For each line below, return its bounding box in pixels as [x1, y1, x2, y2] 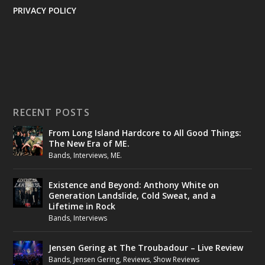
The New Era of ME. [49, 138, 130, 149]
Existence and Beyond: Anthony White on [49, 179, 219, 190]
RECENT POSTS [13, 106, 90, 119]
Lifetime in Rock [49, 201, 116, 212]
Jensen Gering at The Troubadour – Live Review [49, 242, 244, 253]
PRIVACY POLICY [13, 5, 77, 16]
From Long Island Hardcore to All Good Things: [49, 127, 242, 138]
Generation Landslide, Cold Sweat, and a [49, 190, 216, 201]
